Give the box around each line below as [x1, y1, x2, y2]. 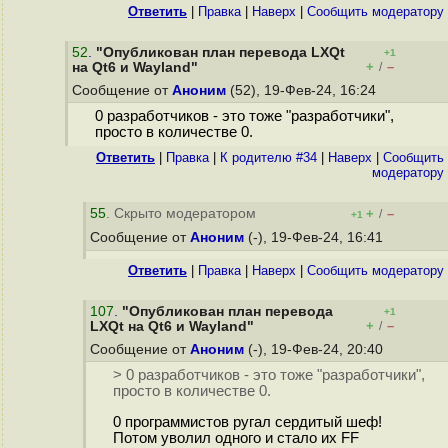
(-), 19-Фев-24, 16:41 [244, 230, 387, 245]
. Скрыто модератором [106, 206, 256, 221]
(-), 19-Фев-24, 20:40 [244, 342, 387, 357]
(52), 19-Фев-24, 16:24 [226, 83, 380, 98]
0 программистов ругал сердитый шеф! [112, 414, 382, 431]
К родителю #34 [220, 150, 317, 165]
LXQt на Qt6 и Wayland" [90, 319, 254, 334]
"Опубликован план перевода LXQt [96, 45, 345, 60]
